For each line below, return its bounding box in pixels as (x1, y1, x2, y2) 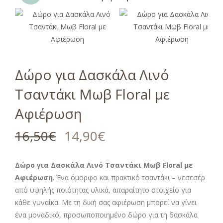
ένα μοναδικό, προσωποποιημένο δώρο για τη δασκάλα (15, 210, 198, 220)
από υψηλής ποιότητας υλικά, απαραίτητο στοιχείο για (15, 185, 191, 195)
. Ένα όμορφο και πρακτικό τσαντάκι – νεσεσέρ (53, 173, 205, 182)
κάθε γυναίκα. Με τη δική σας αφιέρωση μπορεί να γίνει (15, 198, 197, 207)
